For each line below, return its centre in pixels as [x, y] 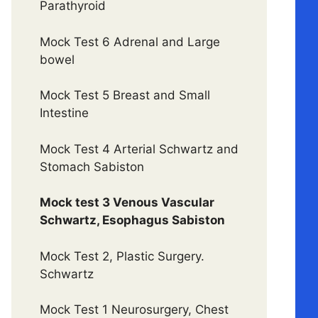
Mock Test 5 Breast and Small [125, 95]
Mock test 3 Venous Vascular [127, 202]
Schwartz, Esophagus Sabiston [132, 220]
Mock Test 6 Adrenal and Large [130, 42]
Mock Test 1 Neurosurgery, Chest [134, 309]
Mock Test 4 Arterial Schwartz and [139, 149]
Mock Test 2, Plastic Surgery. [122, 256]
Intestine [64, 113]
